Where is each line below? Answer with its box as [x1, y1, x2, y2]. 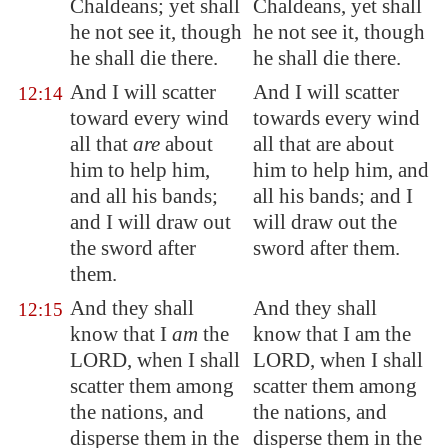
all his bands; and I [253, 184, 413, 208]
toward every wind [70, 106, 229, 130]
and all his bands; [70, 184, 218, 208]
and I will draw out [70, 210, 231, 234]
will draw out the [253, 210, 397, 234]
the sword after [70, 236, 196, 260]
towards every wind [253, 106, 420, 130]
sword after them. [253, 236, 400, 260]
